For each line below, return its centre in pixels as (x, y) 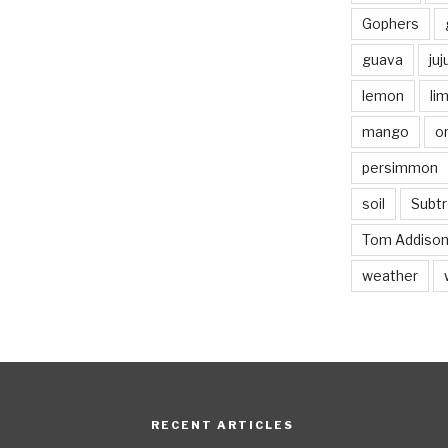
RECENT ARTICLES (222, 425)
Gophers (390, 24)
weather (389, 276)
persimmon (399, 168)
